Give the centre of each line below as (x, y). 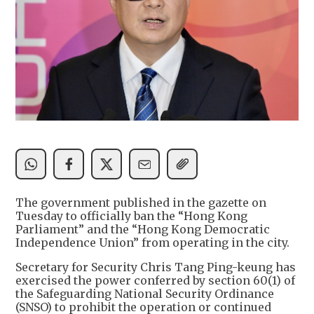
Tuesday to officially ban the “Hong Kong (131, 216)
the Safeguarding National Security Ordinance (145, 294)
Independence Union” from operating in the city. (154, 243)
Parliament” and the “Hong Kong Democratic (143, 230)
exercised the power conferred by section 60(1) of (155, 281)
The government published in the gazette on (141, 203)
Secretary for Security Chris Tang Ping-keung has (156, 267)
